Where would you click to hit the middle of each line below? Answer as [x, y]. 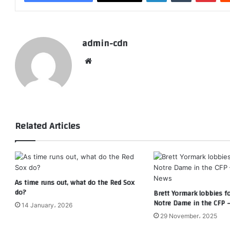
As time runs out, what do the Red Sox [75, 183]
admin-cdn [105, 44]
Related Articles [47, 126]
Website [109, 61]
